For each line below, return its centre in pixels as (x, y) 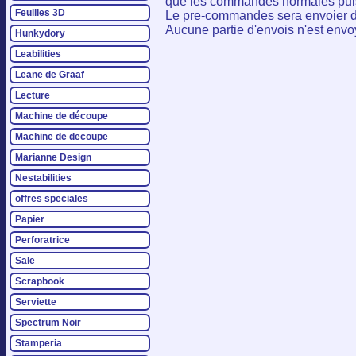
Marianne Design (53, 157)
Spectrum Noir (48, 323)
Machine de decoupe (62, 137)
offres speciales (52, 199)
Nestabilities (43, 178)
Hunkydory (40, 33)
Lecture (33, 95)
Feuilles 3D (40, 13)
